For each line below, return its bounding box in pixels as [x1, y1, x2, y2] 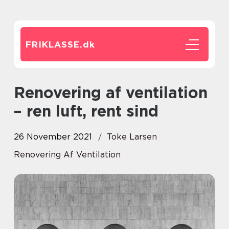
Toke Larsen [107, 132, 157, 142]
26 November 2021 [14, 132, 92, 142]
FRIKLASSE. [26, 39, 83, 50]
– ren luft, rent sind [14, 102, 158, 120]
